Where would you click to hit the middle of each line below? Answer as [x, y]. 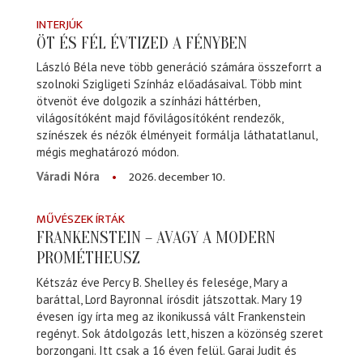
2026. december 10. [177, 177]
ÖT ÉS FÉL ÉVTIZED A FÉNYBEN [142, 43]
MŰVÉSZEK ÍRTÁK [81, 220]
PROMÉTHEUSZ [88, 258]
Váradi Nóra [68, 177]
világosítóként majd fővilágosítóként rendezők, [160, 118]
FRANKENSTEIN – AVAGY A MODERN [156, 238]
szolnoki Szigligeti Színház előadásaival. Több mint [169, 84]
